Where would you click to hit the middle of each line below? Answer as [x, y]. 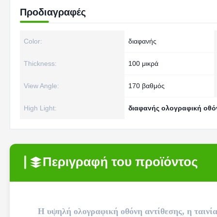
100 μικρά [143, 63]
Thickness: [40, 63]
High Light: [40, 108]
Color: [33, 41]
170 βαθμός [147, 86]
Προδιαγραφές [53, 12]
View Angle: [41, 86]
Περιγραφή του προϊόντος [120, 162]
